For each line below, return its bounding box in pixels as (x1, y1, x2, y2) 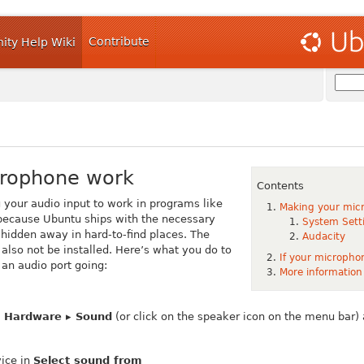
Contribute (89, 35, 149, 48)
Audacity (302, 231, 345, 243)
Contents (256, 180, 304, 193)
